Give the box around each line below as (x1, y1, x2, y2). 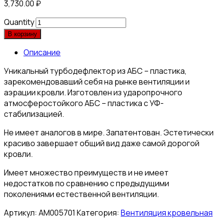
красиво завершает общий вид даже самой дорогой (4, 137, 199, 149)
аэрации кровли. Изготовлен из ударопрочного (4, 87, 182, 98)
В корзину (8, 30, 37, 38)
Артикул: (4, 207, 39, 218)
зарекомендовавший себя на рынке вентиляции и (4, 76, 190, 87)
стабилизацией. (4, 108, 64, 119)
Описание (23, 46, 61, 58)
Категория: (77, 207, 121, 218)
